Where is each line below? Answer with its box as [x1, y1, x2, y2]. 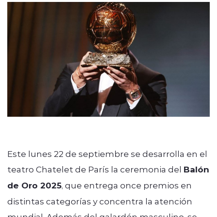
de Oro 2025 [7, 179, 62, 191]
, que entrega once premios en [62, 179, 192, 190]
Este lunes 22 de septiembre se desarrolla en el [7, 148, 207, 159]
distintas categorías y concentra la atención [7, 195, 192, 206]
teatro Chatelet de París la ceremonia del [7, 163, 184, 174]
